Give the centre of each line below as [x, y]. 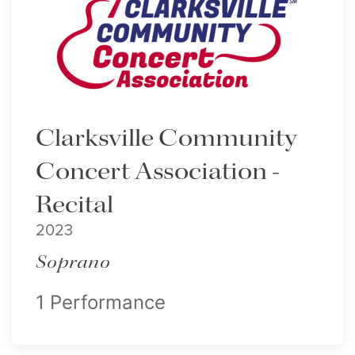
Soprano [73, 263]
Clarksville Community [166, 139]
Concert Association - [158, 172]
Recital [74, 205]
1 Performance [101, 302]
